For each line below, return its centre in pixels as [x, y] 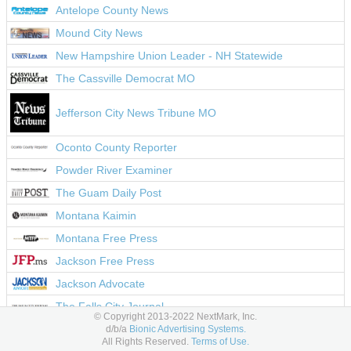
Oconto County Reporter [116, 147]
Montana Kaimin [96, 215]
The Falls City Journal [110, 306]
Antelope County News [112, 10]
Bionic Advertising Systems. [187, 329]
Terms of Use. [220, 342]
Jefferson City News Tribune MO [136, 113]
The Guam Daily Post [109, 193]
